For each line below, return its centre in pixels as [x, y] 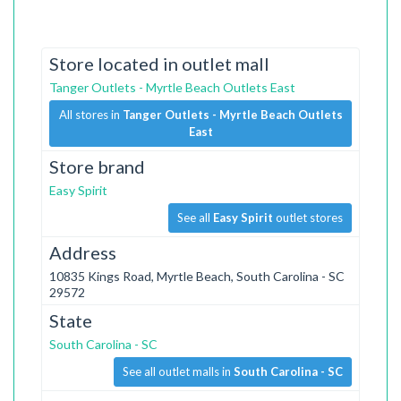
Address [83, 252]
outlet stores [308, 217]
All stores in [90, 114]
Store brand [97, 166]
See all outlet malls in [178, 371]
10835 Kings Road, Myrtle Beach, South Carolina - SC [197, 276]
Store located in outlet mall [159, 63]
